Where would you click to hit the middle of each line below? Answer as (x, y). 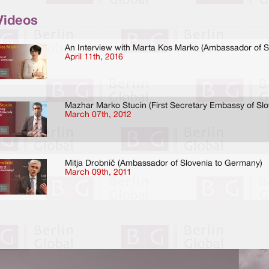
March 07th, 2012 (98, 115)
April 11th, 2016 (94, 57)
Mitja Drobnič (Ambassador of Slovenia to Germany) (164, 163)
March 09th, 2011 (98, 172)
